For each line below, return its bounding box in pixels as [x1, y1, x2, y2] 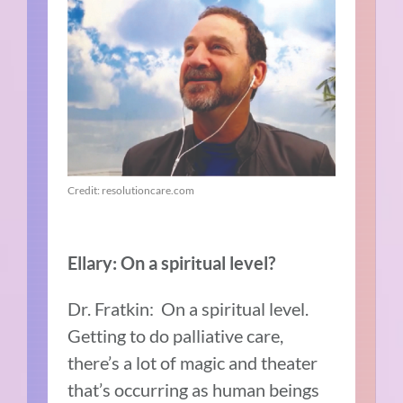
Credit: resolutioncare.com [67, 184, 195, 198]
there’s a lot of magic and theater [67, 352, 318, 374]
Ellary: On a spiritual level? [67, 253, 276, 274]
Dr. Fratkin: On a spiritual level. [67, 298, 309, 320]
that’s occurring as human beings [67, 379, 320, 401]
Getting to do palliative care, [67, 325, 284, 347]
